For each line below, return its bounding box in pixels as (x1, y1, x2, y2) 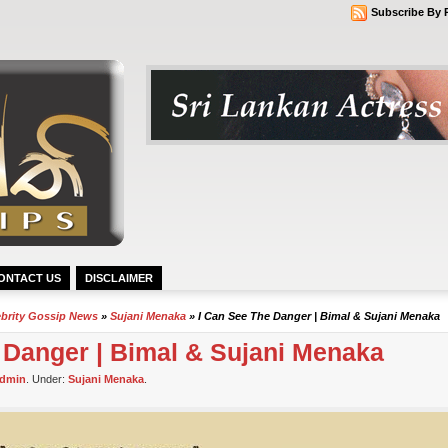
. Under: (26, 373, 68, 385)
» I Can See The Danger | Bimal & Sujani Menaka (186, 310, 440, 322)
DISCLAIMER (85, 272, 153, 284)
